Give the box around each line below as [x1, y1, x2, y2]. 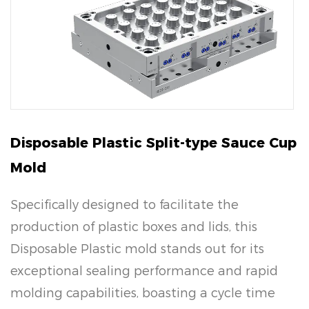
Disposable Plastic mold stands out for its [10, 241, 264, 257]
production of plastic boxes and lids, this [10, 219, 257, 235]
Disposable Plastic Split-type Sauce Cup [10, 134, 297, 151]
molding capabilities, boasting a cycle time [10, 285, 275, 301]
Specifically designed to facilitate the [10, 197, 239, 212]
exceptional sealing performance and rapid [10, 263, 278, 279]
